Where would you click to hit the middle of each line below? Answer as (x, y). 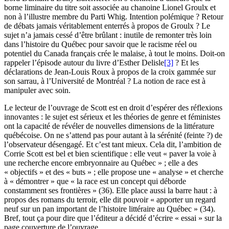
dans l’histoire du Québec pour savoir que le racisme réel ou (100, 44)
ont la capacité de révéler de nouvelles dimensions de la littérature (109, 126)
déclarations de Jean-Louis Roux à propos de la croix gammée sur (110, 72)
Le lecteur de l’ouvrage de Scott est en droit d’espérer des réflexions (113, 108)
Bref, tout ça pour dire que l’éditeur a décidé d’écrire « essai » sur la (113, 218)
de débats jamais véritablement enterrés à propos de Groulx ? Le (107, 26)
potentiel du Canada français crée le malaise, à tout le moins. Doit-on (114, 54)
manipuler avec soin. (37, 90)
